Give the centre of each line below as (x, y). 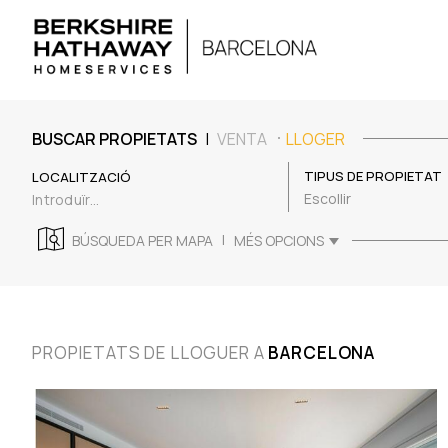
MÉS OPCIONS (279, 241)
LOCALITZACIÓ (81, 177)
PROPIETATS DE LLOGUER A (150, 352)
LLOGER (315, 139)
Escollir (327, 198)
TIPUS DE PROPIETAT (373, 175)
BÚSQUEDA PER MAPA (142, 241)
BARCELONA (322, 352)
